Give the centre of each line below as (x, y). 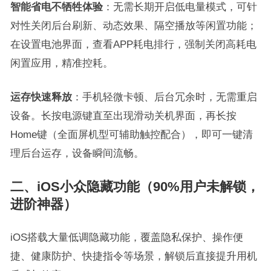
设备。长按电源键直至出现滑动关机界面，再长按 (123, 115)
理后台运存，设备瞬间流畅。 (77, 153)
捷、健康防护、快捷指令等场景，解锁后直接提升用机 (133, 256)
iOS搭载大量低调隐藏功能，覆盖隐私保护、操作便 (126, 237)
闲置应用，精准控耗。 (61, 63)
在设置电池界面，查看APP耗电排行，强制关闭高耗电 (133, 44)
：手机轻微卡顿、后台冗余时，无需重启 (164, 96)
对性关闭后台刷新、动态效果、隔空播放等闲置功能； (133, 25)
